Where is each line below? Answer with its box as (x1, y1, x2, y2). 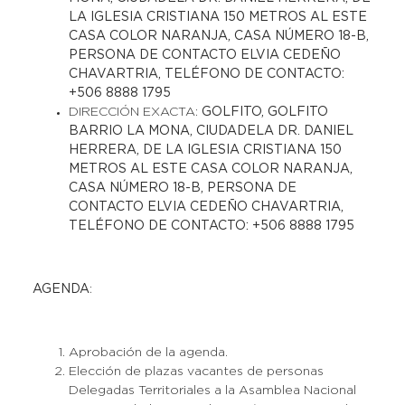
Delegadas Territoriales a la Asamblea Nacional (68, 385, 356, 396)
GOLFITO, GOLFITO (201, 107, 328, 118)
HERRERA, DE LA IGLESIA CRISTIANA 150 (68, 145, 342, 155)
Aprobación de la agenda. (68, 347, 228, 358)
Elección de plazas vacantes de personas (68, 366, 324, 377)
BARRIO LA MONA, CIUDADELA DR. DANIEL (68, 126, 353, 137)
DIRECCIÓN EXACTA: (68, 107, 202, 118)
